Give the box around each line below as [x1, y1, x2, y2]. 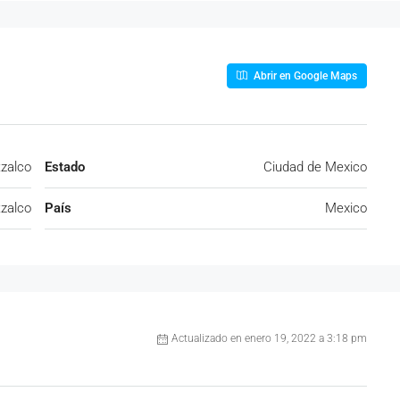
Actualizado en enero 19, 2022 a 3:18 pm [171, 332, 367, 345]
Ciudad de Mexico [263, 159, 367, 175]
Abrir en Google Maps [251, 70, 357, 82]
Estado [45, 159, 85, 175]
